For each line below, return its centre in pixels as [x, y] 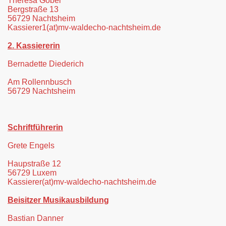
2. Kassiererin [34, 46]
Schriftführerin [35, 127]
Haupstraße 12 [34, 164]
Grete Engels [31, 146]
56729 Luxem [32, 173]
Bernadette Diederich [46, 64]
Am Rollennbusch [40, 82]
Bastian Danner [36, 218]
